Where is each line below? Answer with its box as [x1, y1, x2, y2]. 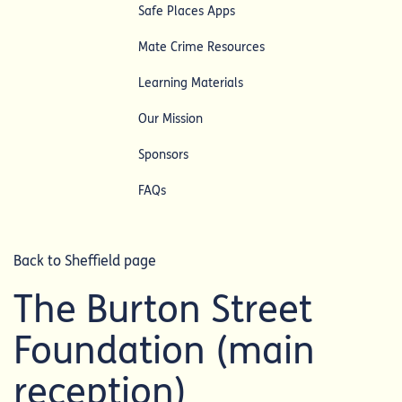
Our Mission [137, 110, 203, 127]
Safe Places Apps [137, 3, 235, 19]
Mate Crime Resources [137, 39, 265, 55]
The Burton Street [13, 287, 312, 333]
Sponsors [137, 146, 188, 162]
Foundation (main [13, 328, 315, 374]
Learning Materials [137, 74, 243, 91]
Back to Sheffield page [13, 252, 156, 270]
